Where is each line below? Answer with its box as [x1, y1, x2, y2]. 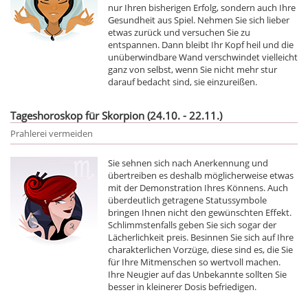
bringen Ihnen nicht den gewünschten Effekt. [108, 206, 291, 219]
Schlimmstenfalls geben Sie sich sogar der [108, 218, 276, 231]
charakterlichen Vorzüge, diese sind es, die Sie [108, 243, 293, 256]
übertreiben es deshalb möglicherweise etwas [108, 168, 294, 181]
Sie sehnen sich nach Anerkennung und [108, 156, 268, 169]
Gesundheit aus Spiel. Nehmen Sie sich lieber [108, 13, 289, 26]
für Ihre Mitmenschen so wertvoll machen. [108, 255, 280, 268]
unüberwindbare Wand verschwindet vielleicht [108, 50, 298, 63]
